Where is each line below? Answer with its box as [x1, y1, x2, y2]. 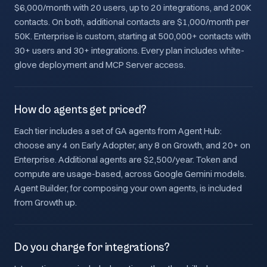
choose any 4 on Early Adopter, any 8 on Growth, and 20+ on [14, 139, 250, 151]
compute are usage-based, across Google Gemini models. [14, 168, 246, 179]
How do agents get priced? [14, 103, 147, 116]
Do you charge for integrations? [14, 241, 170, 254]
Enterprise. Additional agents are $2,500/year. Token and [14, 154, 237, 165]
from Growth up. [14, 197, 77, 208]
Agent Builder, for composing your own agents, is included [14, 182, 242, 194]
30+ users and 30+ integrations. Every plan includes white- [14, 45, 244, 56]
